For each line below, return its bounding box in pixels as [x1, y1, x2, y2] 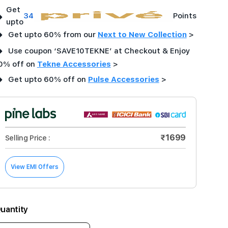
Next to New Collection [97, 30, 187, 39]
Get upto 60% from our [6, 30, 98, 39]
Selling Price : [5, 134, 50, 142]
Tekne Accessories [37, 60, 111, 69]
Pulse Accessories [88, 75, 159, 84]
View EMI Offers [10, 163, 59, 170]
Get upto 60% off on [6, 75, 88, 84]
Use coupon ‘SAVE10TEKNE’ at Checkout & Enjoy [6, 46, 190, 55]
